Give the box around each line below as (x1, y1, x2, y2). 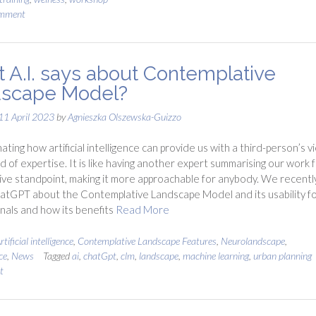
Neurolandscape (220, 234, 285, 247)
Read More (115, 203, 169, 216)
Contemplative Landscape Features (77, 234, 217, 247)
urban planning (253, 249, 312, 262)
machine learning (182, 249, 249, 262)
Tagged (42, 249, 72, 262)
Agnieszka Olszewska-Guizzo (67, 110, 181, 123)
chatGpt (83, 249, 116, 262)
